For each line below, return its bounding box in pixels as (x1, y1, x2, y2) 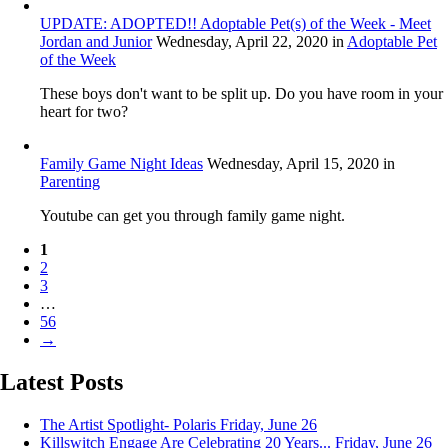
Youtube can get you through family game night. (40, 207, 345, 225)
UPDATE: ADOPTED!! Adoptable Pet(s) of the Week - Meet (40, 15, 431, 33)
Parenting (40, 173, 100, 191)
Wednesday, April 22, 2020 (156, 33, 328, 51)
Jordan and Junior (40, 33, 152, 51)
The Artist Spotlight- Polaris (40, 415, 216, 433)
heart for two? (40, 103, 128, 121)
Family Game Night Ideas (40, 155, 203, 173)
